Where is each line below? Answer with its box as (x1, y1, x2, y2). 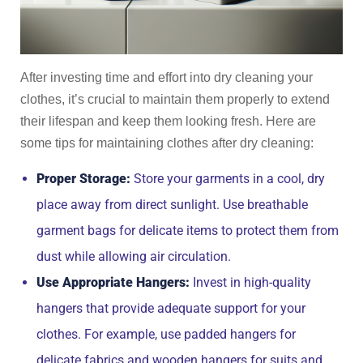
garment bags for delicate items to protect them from (36, 223, 339, 238)
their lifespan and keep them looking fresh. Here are (20, 114, 316, 128)
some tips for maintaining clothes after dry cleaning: (20, 136, 314, 150)
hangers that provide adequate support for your (36, 301, 305, 316)
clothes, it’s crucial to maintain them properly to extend (20, 92, 330, 106)
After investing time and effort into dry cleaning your (20, 70, 313, 84)
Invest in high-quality (190, 275, 311, 290)
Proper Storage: (36, 171, 130, 186)
